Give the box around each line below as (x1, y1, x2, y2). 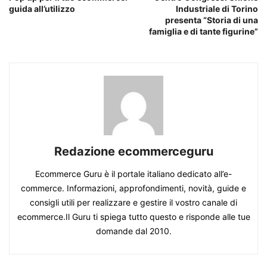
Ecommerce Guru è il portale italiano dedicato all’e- (35, 168, 232, 179)
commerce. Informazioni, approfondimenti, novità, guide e (21, 182, 246, 193)
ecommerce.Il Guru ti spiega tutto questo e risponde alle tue (17, 211, 250, 222)
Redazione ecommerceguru (54, 144, 213, 159)
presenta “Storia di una (165, 14, 258, 25)
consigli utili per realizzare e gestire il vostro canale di (30, 197, 237, 207)
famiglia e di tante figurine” (149, 26, 258, 36)
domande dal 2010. (95, 225, 172, 236)
